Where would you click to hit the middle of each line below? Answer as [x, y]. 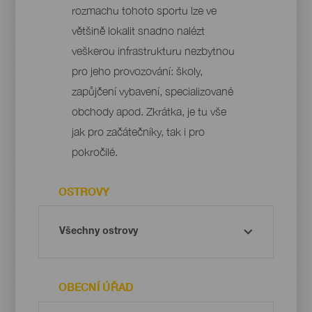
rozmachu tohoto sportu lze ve [144, 10]
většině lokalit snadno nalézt [138, 30]
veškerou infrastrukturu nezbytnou [153, 50]
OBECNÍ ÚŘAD [96, 287]
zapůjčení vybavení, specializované [152, 91]
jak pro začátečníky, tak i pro [138, 131]
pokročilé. [94, 151]
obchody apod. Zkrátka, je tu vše [149, 111]
